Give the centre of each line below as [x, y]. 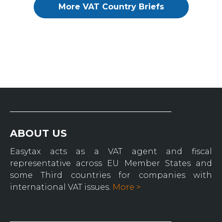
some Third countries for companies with [111, 175]
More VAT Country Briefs [111, 7]
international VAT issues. [61, 187]
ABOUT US [38, 134]
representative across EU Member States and [111, 164]
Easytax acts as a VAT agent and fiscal [111, 152]
